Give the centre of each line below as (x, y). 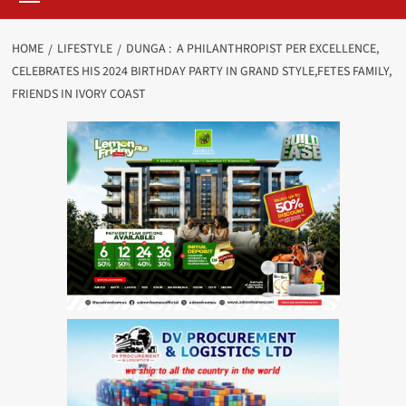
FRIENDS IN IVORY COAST (80, 95)
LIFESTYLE (84, 49)
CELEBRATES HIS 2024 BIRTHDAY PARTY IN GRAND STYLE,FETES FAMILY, (201, 72)
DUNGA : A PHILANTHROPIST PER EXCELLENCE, (252, 49)
